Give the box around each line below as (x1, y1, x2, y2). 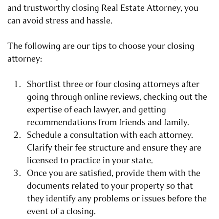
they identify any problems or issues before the (27, 193, 207, 205)
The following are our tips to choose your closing (7, 40, 195, 52)
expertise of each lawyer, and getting (27, 104, 166, 116)
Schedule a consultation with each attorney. (27, 129, 193, 141)
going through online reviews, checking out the (27, 91, 207, 103)
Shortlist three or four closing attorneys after (27, 78, 199, 90)
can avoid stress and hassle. (7, 15, 112, 27)
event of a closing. (27, 205, 96, 218)
